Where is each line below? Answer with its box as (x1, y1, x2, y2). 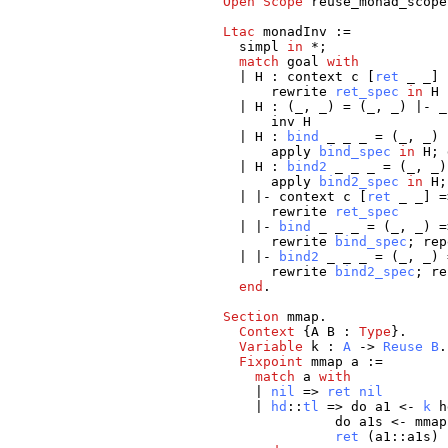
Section (223, 309, 280, 325)
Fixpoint (239, 354, 304, 370)
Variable (239, 339, 304, 355)
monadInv (263, 24, 328, 40)
